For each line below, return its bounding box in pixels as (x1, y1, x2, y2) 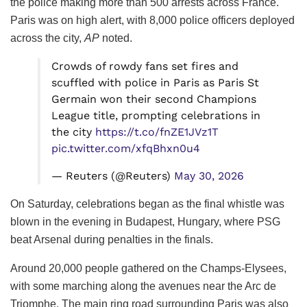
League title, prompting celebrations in (51, 108, 260, 122)
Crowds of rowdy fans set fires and (51, 59, 238, 73)
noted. (99, 32, 132, 44)
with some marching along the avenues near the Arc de (10, 280, 276, 292)
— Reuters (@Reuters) (51, 169, 174, 182)
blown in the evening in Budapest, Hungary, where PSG (10, 215, 280, 228)
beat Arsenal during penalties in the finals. (10, 233, 213, 245)
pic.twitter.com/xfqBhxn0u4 (51, 141, 200, 155)
